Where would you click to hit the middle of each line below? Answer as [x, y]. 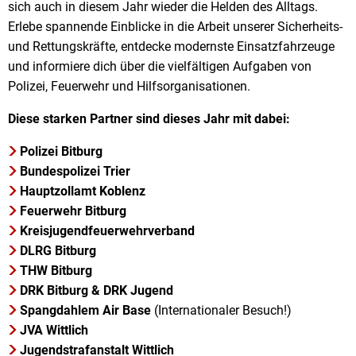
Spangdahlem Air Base [86, 310]
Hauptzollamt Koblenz [83, 191]
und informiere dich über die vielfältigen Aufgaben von [160, 66]
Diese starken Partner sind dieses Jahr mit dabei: [149, 119]
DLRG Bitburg [58, 251]
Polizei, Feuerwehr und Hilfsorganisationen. [129, 86]
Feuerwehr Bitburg [75, 211]
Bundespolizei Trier [75, 171]
